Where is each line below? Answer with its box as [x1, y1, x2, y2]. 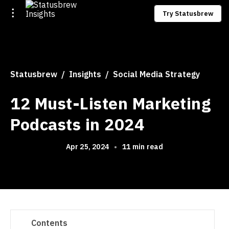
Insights [69, 69, 101, 79]
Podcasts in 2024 [10, 113, 144, 135]
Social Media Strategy [113, 69, 200, 79]
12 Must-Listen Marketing [10, 93, 211, 114]
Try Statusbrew [163, 9, 213, 18]
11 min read [122, 142, 164, 151]
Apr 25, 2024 [65, 142, 109, 151]
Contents [31, 218, 67, 228]
